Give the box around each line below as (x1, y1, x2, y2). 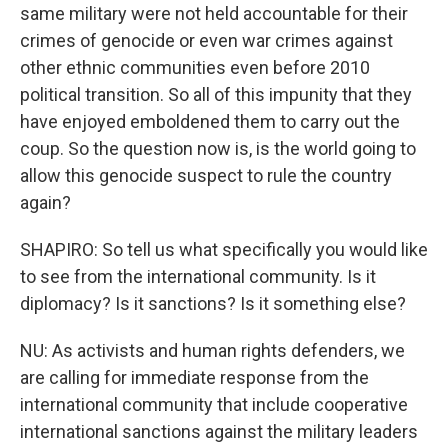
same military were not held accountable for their (20, 3, 408, 24)
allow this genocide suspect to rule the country (20, 165, 392, 186)
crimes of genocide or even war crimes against (20, 30, 393, 51)
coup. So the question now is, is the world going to (20, 138, 416, 159)
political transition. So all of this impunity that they (20, 84, 412, 105)
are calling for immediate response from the (20, 367, 369, 388)
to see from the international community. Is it (20, 266, 376, 287)
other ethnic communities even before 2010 (20, 57, 370, 78)
